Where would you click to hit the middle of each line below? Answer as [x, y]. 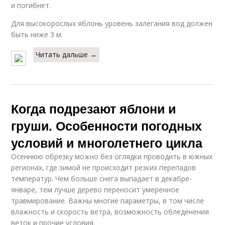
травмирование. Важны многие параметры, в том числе [108, 200]
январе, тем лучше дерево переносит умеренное [95, 189]
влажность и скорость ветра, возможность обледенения [110, 211]
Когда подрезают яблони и [94, 108]
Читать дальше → [67, 54]
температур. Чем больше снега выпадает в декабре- [102, 178]
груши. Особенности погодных [107, 125]
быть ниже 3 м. [37, 34]
